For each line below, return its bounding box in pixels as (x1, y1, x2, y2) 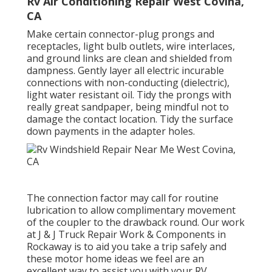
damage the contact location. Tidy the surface (27, 112, 233, 126)
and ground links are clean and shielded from (27, 51, 232, 65)
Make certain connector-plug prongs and (27, 27, 214, 41)
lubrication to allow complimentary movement (27, 203, 236, 217)
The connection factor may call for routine (27, 191, 219, 205)
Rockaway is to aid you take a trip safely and (27, 239, 226, 253)
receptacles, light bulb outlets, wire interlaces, (27, 39, 235, 53)
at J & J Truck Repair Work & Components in (27, 227, 226, 241)
